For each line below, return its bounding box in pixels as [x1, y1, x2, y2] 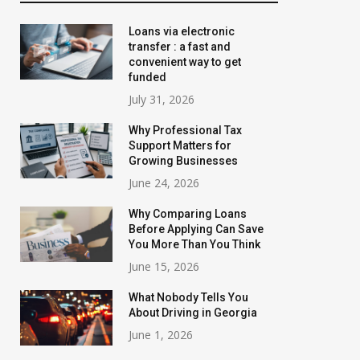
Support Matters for [129, 139, 231, 152]
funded [129, 71, 166, 84]
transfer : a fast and [129, 40, 231, 53]
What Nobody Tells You [129, 291, 248, 304]
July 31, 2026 [129, 92, 194, 107]
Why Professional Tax [129, 124, 242, 137]
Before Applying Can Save [129, 223, 264, 235]
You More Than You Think [129, 238, 260, 251]
